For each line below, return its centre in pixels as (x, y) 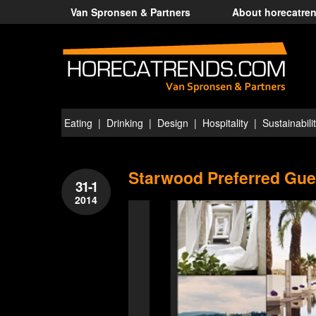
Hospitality (225, 123)
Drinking (125, 123)
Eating (78, 123)
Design (173, 123)
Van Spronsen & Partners (130, 12)
